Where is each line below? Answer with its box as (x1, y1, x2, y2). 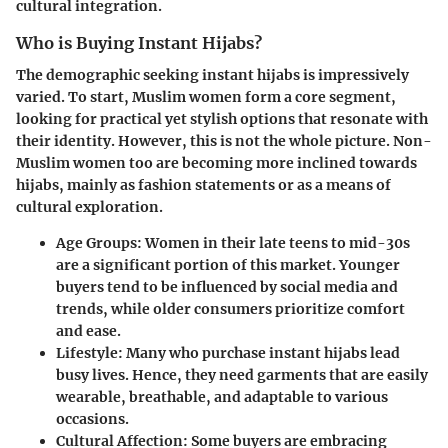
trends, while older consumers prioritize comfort (56, 299, 405, 318)
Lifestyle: (56, 343, 123, 362)
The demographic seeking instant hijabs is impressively (16, 65, 409, 84)
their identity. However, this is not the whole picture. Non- (16, 131, 432, 150)
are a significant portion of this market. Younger (56, 255, 400, 274)
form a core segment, (242, 87, 396, 106)
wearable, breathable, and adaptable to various (56, 387, 388, 406)
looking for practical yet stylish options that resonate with (16, 109, 428, 128)
